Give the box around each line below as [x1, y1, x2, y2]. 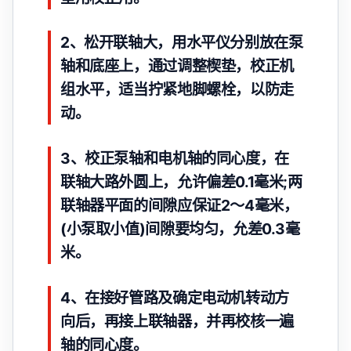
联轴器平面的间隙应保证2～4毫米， [60, 196, 299, 215]
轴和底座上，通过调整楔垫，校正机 [60, 56, 294, 76]
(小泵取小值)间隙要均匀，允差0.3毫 [60, 219, 300, 239]
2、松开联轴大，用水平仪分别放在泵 [60, 33, 303, 52]
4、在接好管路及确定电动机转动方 [60, 288, 289, 308]
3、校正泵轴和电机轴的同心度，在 [60, 149, 289, 168]
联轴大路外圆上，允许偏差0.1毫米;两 [60, 172, 302, 192]
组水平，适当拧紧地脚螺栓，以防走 [60, 80, 294, 100]
